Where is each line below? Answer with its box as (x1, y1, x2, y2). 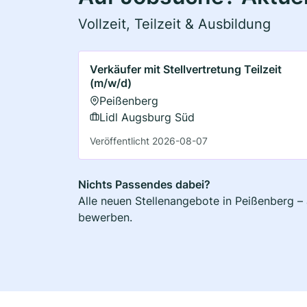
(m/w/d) (90, 75, 132, 90)
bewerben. (78, 210, 132, 224)
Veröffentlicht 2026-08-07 (90, 134, 208, 147)
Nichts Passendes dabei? (78, 177, 210, 191)
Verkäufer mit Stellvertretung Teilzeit (90, 62, 282, 76)
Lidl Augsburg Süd (99, 110, 195, 124)
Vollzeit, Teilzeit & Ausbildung (78, 15, 271, 32)
